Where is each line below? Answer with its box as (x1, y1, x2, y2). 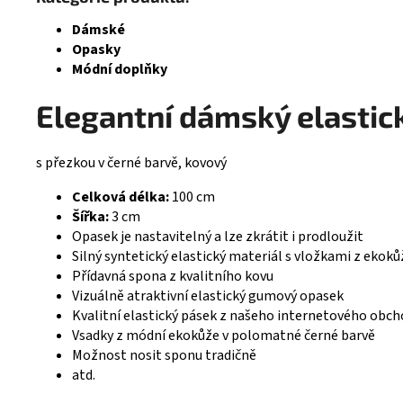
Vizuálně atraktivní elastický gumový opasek (72, 286, 344, 307)
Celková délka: (72, 187, 169, 208)
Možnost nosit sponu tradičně (72, 345, 256, 366)
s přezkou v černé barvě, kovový (36, 153, 227, 174)
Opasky (72, 39, 121, 59)
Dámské (72, 19, 125, 40)
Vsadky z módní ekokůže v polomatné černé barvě (72, 326, 375, 346)
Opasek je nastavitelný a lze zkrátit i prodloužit (72, 227, 363, 247)
